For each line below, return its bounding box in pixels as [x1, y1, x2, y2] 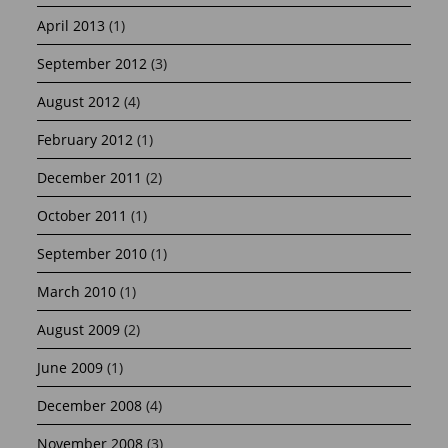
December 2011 [37, 167, 143, 187]
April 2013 [37, 15, 106, 35]
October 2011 [37, 205, 128, 225]
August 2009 [37, 319, 121, 339]
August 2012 [37, 91, 121, 111]
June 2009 [37, 357, 104, 377]
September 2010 [37, 243, 148, 263]
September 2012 [37, 53, 148, 73]
